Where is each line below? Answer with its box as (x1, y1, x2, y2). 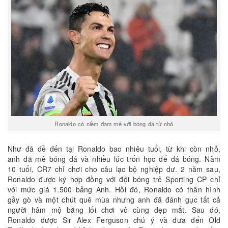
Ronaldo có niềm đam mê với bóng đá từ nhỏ (54, 119, 174, 128)
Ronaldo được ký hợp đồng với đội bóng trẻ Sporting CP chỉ (8, 174, 220, 185)
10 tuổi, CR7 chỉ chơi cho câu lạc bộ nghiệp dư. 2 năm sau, (8, 164, 220, 175)
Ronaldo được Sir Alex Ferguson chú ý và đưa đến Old (8, 215, 220, 225)
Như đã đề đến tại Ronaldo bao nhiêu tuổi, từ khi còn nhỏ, (8, 144, 220, 154)
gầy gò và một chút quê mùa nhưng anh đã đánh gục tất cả (8, 194, 220, 205)
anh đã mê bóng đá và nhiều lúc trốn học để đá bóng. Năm (8, 154, 220, 164)
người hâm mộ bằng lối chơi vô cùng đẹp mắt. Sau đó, (8, 205, 220, 215)
